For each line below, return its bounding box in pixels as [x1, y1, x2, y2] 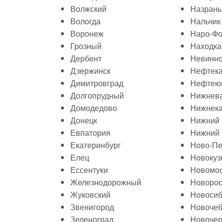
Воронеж [70, 28, 104, 39]
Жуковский [70, 189, 111, 200]
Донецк [70, 114, 97, 126]
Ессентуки [70, 164, 108, 175]
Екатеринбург [70, 139, 121, 151]
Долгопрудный [70, 90, 124, 101]
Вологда [70, 15, 101, 27]
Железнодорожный [70, 176, 141, 188]
